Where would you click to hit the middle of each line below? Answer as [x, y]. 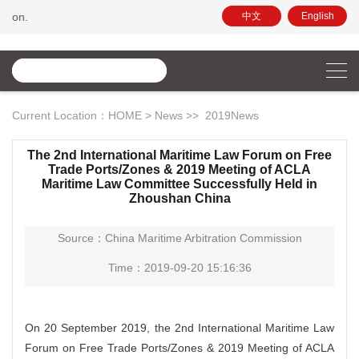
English [317, 16]
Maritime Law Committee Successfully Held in [179, 184]
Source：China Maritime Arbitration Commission [179, 238]
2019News [232, 115]
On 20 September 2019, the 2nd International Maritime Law [179, 328]
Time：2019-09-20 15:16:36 [179, 268]
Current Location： [60, 115]
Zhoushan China [179, 198]
